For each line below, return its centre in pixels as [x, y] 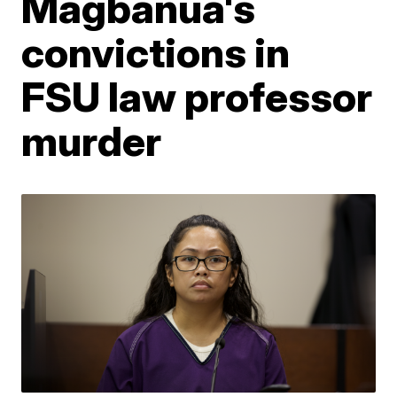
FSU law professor [197, 97]
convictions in [156, 52]
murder [92, 141]
